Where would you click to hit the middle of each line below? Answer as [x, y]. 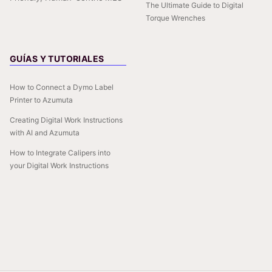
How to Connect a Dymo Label [62, 87]
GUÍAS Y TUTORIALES [57, 59]
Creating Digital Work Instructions [66, 120]
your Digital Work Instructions [59, 166]
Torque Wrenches [175, 18]
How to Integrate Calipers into [60, 153]
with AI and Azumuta [45, 133]
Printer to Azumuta [41, 100]
